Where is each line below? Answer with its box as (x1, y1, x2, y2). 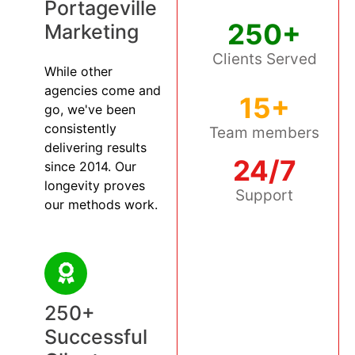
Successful (44, 324, 147, 349)
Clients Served (212, 50, 317, 69)
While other (44, 63, 113, 79)
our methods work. (44, 196, 158, 212)
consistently (44, 120, 116, 136)
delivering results (44, 139, 147, 155)
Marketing (44, 19, 139, 44)
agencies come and (44, 82, 161, 98)
